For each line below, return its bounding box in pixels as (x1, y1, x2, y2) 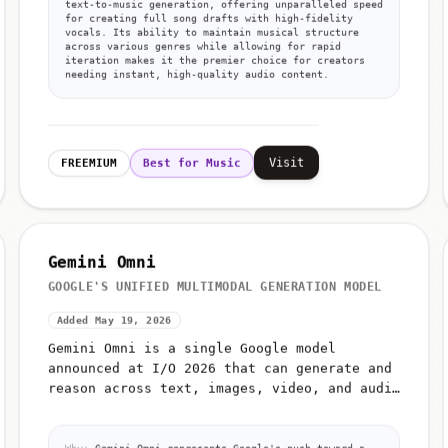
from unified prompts (47, 400, 208, 416)
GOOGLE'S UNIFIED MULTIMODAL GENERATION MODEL (47, 279, 383, 294)
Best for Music (142, 156, 241, 170)
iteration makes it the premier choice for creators (64, 54, 365, 66)
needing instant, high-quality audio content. (64, 68, 329, 80)
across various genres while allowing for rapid (64, 40, 341, 52)
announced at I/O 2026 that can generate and (47, 360, 392, 376)
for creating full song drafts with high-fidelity (64, 12, 353, 24)
